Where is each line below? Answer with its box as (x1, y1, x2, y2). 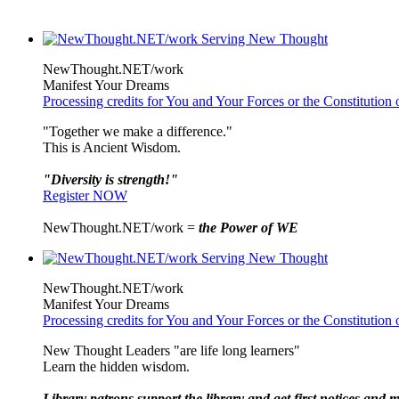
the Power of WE (199, 219, 298, 235)
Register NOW (43, 187, 127, 203)
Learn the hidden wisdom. (43, 358, 190, 374)
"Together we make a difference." (43, 123, 232, 139)
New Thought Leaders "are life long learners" (43, 342, 300, 358)
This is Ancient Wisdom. (43, 139, 181, 155)
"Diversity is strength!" (43, 171, 178, 187)
